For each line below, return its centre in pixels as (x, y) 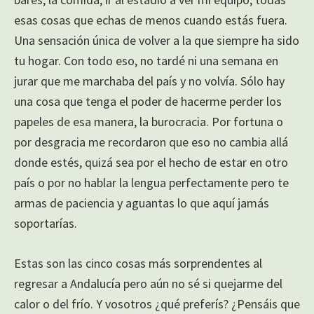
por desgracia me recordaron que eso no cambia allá (151, 142)
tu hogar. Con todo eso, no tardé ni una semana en (146, 60)
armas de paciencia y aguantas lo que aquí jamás (142, 203)
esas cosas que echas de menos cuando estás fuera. (151, 20)
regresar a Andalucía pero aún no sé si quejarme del (148, 283)
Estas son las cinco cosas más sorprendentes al (138, 263)
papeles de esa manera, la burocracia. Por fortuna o (149, 121)
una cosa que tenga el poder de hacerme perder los (148, 101)
